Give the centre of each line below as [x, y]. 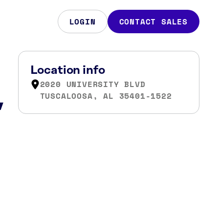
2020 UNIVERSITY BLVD [93, 84]
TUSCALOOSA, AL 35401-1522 [106, 96]
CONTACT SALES [153, 22]
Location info [67, 70]
